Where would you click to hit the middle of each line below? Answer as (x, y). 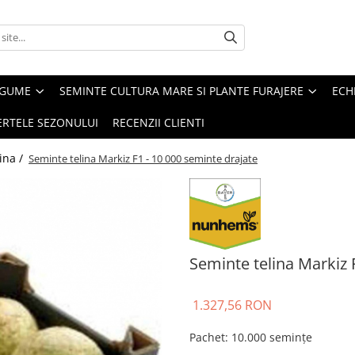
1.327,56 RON (232, 305)
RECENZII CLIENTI (158, 122)
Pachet (207, 337)
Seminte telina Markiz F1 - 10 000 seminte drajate (143, 158)
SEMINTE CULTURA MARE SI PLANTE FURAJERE (181, 90)
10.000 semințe (272, 337)
